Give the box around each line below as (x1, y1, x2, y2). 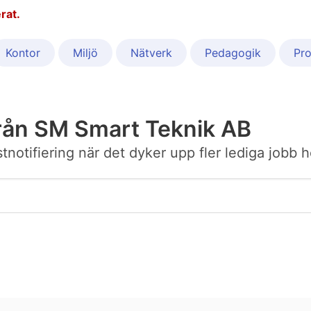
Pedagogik (205, 46, 261, 60)
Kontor (6, 46, 40, 60)
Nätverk (131, 46, 172, 60)
